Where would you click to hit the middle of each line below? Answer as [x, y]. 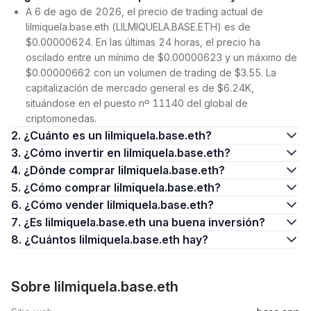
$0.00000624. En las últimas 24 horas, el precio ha [143, 42]
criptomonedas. [61, 118]
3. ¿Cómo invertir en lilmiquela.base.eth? [127, 153]
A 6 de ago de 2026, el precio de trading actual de [144, 11]
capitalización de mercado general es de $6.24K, [140, 88]
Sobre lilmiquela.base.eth [95, 287]
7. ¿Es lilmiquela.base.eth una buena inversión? [144, 222]
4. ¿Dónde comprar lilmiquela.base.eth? [124, 170]
